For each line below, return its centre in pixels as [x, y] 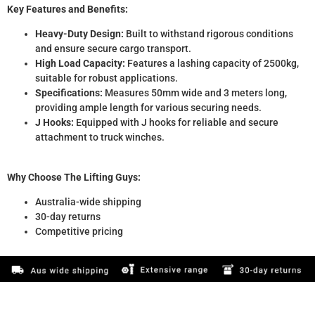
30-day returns [68, 217]
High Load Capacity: [80, 64]
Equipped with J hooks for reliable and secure [176, 123]
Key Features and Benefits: [67, 9]
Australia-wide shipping [88, 202]
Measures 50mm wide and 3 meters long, [195, 93]
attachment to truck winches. [100, 137]
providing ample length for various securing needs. [148, 108]
